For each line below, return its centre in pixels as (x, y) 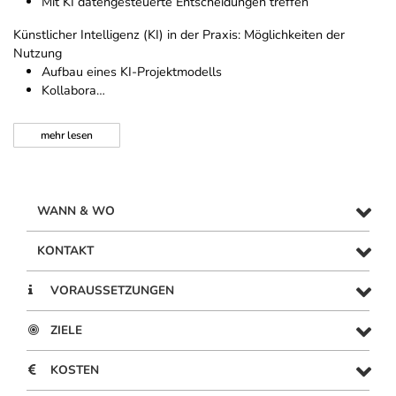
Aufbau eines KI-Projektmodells (132, 72)
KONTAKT (65, 251)
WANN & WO (76, 211)
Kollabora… (73, 91)
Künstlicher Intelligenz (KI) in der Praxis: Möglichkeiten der (179, 35)
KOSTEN (75, 370)
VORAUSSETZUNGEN (112, 291)
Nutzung (38, 53)
